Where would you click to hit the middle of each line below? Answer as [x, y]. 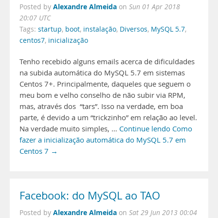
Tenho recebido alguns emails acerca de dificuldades [107, 62]
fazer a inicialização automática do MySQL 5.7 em [103, 140]
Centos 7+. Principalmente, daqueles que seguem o [105, 84]
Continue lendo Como [156, 129]
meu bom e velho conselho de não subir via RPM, [102, 95]
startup [50, 29]
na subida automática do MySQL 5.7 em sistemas [102, 73]
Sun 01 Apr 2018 [154, 7]
